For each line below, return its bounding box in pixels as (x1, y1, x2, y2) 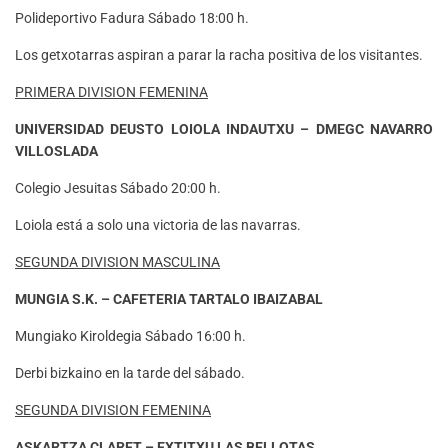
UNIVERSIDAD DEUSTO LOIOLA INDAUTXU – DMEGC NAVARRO (15, 120, 433, 137)
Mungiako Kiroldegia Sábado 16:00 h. (15, 327, 246, 344)
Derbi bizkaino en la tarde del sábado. (15, 364, 245, 381)
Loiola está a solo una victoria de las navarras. (15, 216, 301, 233)
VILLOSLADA (15, 142, 98, 159)
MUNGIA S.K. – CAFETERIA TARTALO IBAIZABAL (15, 290, 323, 307)
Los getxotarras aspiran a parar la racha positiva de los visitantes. (15, 46, 423, 63)
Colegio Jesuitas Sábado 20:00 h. (15, 179, 221, 196)
